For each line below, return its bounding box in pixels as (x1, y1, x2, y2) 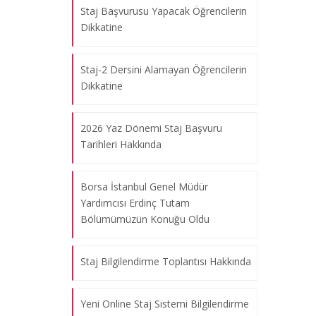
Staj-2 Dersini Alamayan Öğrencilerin (80, 63, 247, 76)
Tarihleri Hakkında (80, 138, 162, 151)
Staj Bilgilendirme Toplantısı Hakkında (80, 255, 251, 268)
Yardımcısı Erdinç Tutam (80, 196, 190, 209)
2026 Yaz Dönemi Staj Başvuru (80, 121, 222, 135)
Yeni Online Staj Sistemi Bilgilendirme (80, 297, 249, 310)
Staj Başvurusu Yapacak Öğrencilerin (80, 4, 247, 18)
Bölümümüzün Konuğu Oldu (80, 212, 209, 226)
